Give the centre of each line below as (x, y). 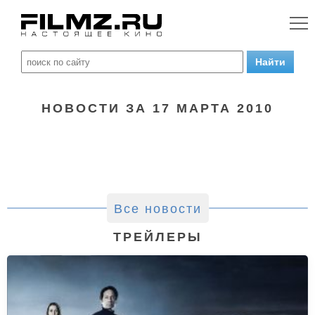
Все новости (157, 209)
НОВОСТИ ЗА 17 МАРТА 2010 (157, 108)
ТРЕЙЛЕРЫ (157, 237)
